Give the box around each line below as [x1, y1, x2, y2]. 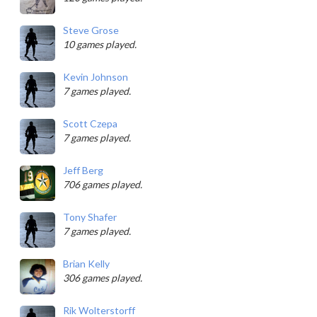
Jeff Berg [63, 164, 103, 176]
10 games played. [63, 38, 137, 50]
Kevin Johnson [63, 71, 128, 83]
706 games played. [63, 178, 142, 190]
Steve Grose [63, 24, 119, 36]
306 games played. [63, 272, 142, 284]
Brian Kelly [63, 258, 110, 270]
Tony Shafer [63, 211, 117, 223]
